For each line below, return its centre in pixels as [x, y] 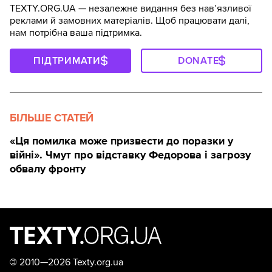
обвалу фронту [48, 168]
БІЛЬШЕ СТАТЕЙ [52, 117]
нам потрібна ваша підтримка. [76, 32]
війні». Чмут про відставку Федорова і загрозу [130, 155]
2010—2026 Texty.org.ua [70, 262]
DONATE [198, 60]
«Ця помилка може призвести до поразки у [121, 141]
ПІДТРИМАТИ [67, 60]
